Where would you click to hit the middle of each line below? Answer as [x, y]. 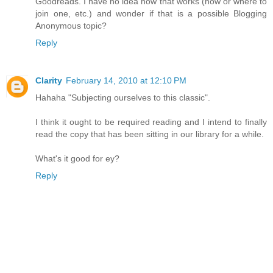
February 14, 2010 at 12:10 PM [126, 80]
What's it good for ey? [77, 158]
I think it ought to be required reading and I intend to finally [151, 122]
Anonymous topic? [71, 25]
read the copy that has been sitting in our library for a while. [150, 134]
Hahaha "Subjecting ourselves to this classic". [123, 97]
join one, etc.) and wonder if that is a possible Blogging [151, 13]
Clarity [49, 80]
